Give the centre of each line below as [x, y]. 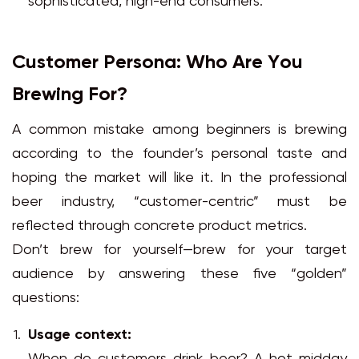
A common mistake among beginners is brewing [179, 131]
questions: [46, 299]
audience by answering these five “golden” [179, 275]
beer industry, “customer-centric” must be [179, 203]
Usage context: [80, 336]
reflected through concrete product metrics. [159, 227]
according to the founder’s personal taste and [179, 155]
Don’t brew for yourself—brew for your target [179, 251]
